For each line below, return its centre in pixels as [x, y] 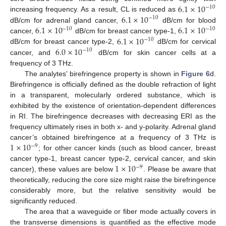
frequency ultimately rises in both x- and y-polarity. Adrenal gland [113, 126]
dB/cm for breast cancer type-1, [126, 31]
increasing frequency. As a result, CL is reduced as [94, 9]
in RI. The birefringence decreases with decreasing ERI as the [113, 116]
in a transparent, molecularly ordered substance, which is [113, 95]
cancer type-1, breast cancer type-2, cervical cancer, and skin [113, 159]
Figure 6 [196, 73]
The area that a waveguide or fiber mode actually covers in [120, 212]
